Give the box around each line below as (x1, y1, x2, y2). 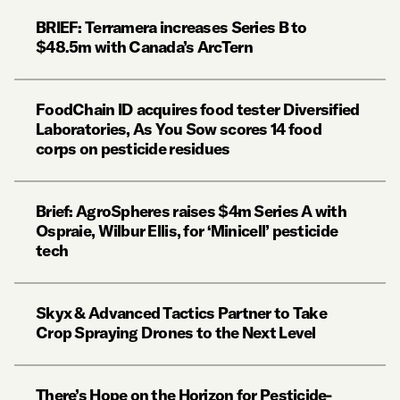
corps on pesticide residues (36, 138, 230, 160)
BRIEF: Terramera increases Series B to (36, 17, 307, 38)
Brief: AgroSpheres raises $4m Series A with (36, 201, 347, 222)
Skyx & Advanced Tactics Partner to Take (36, 303, 327, 324)
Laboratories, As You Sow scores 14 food (36, 119, 321, 140)
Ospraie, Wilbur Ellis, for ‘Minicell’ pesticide (36, 221, 338, 242)
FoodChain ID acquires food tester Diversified (36, 99, 360, 121)
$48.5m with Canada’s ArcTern (36, 37, 253, 58)
